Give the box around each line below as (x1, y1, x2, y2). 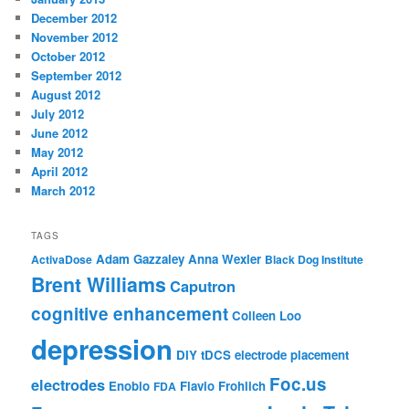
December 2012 (31, 8, 118, 26)
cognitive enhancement (31, 301, 229, 327)
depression (31, 330, 173, 369)
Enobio (109, 377, 151, 395)
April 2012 (31, 162, 89, 180)
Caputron (170, 276, 236, 298)
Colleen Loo (232, 307, 302, 325)
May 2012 (31, 142, 84, 161)
